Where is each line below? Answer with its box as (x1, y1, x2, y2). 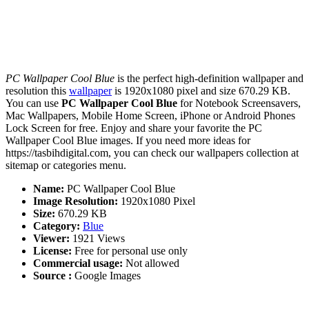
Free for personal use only (72, 245, 188, 257)
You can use (6, 97, 61, 110)
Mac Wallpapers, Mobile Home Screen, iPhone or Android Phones (6, 110, 295, 122)
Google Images (72, 270, 141, 282)
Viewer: (33, 232, 70, 245)
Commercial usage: (33, 257, 123, 270)
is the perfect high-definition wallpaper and (114, 72, 303, 85)
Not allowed (123, 257, 179, 270)
